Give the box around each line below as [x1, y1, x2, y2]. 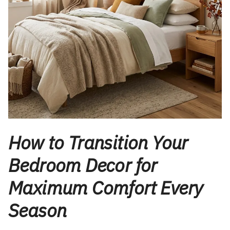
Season [8, 198, 67, 223]
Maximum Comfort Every [8, 176, 203, 200]
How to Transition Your [8, 130, 188, 155]
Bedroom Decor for [8, 153, 157, 178]
